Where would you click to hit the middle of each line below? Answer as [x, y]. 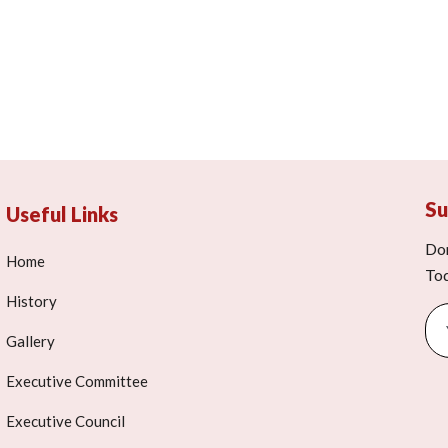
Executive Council [65, 421]
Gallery [30, 341]
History [31, 301]
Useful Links [62, 214]
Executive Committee [77, 381]
